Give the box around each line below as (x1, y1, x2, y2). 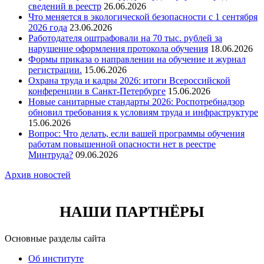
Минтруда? (28, 149, 73, 160)
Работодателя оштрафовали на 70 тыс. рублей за (28, 32, 222, 43)
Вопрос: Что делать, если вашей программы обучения (28, 128, 245, 138)
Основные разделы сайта (5, 233, 105, 244)
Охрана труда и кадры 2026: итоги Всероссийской (28, 75, 230, 85)
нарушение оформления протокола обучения (28, 43, 208, 54)
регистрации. (28, 64, 82, 75)
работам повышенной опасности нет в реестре (28, 138, 216, 149)
